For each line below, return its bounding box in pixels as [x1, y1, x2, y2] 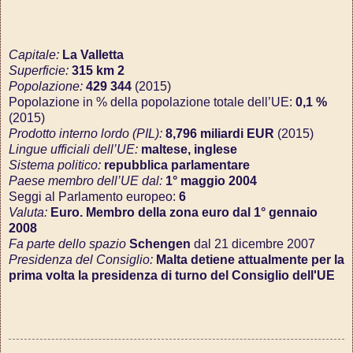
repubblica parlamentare [104, 158, 250, 173]
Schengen [129, 237, 191, 251]
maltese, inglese [141, 143, 237, 157]
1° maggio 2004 [165, 174, 257, 188]
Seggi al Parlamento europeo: [9, 190, 179, 204]
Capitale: [9, 48, 62, 62]
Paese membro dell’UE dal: [9, 174, 162, 188]
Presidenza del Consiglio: [9, 253, 156, 267]
